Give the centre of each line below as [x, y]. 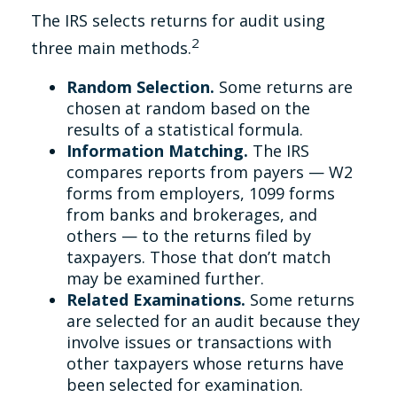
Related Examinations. [156, 300]
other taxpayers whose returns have [205, 363]
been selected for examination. [185, 385]
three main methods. [111, 48]
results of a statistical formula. [185, 129]
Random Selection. [140, 87]
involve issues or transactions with [199, 342]
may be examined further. [165, 278]
